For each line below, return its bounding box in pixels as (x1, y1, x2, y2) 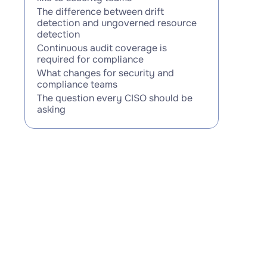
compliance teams (36, 78, 117, 91)
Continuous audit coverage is (36, 42, 167, 54)
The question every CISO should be (36, 92, 193, 104)
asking (36, 103, 66, 116)
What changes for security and (36, 67, 174, 79)
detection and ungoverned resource (36, 17, 197, 29)
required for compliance (36, 53, 144, 66)
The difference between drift (36, 5, 164, 18)
